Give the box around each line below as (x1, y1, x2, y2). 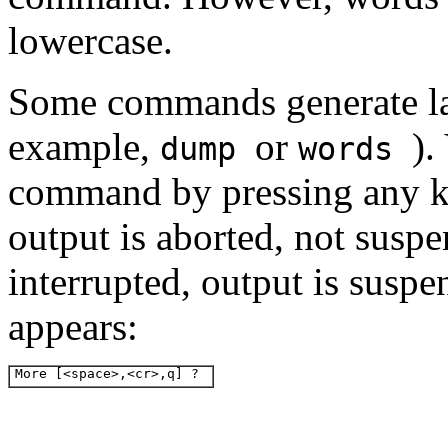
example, (8, 125, 160, 168)
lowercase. (8, 19, 173, 62)
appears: (8, 305, 138, 348)
